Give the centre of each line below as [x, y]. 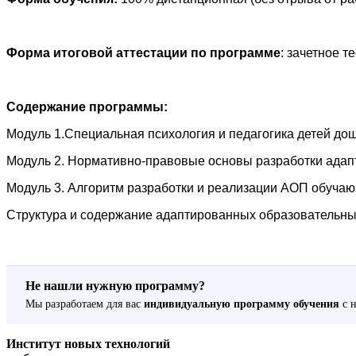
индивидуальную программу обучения [242, 304]
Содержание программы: [87, 107]
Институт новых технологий [88, 344]
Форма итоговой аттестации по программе [143, 53]
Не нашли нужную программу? [115, 286]
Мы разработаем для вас [85, 304]
